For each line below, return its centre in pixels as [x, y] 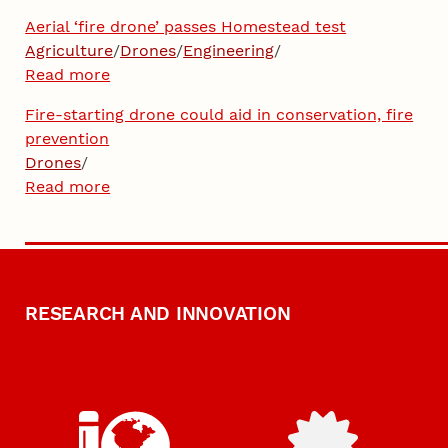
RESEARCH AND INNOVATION [158, 314]
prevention [67, 138]
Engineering [229, 50]
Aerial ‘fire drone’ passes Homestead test [186, 26]
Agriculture [69, 50]
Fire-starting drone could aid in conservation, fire [219, 114]
